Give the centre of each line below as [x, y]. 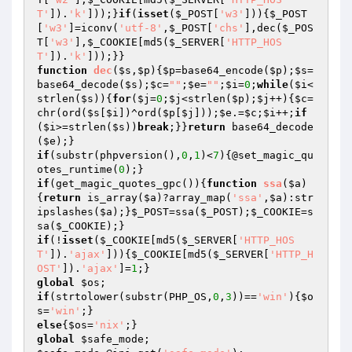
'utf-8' [141, 28]
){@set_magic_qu [266, 155]
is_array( [112, 198]
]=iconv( [93, 28]
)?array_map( [194, 198]
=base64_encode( [222, 70]
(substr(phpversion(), [115, 155]
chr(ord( [62, 113]
